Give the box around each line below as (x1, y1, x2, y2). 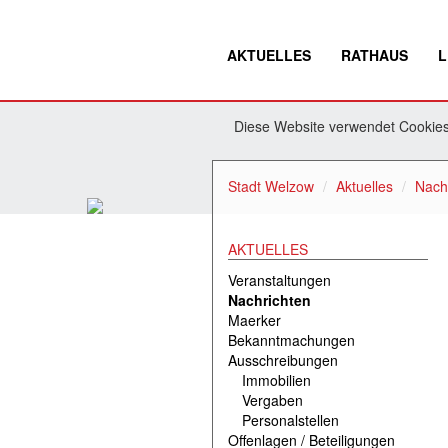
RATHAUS (341, 45, 408, 65)
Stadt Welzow (228, 175, 314, 196)
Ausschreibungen (228, 349, 338, 370)
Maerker (228, 309, 281, 330)
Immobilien (242, 369, 311, 390)
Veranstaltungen (228, 269, 331, 290)
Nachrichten (228, 289, 311, 310)
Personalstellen (242, 409, 339, 430)
